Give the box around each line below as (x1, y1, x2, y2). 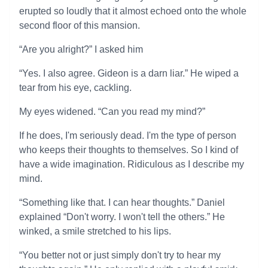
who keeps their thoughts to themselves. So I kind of (19, 145, 238, 155)
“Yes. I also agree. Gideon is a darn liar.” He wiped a (19, 68, 239, 78)
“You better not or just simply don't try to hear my (19, 250, 221, 260)
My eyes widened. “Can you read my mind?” (19, 106, 205, 117)
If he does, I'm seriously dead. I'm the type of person (19, 130, 236, 141)
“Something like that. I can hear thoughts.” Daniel (19, 197, 225, 208)
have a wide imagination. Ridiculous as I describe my (19, 159, 244, 169)
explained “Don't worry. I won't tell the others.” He (19, 212, 225, 222)
